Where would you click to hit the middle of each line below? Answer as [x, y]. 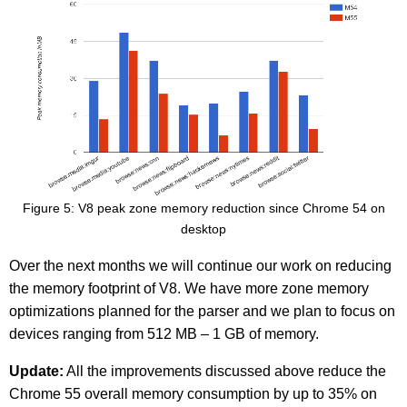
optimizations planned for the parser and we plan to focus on [202, 312]
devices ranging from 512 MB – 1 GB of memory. [164, 334]
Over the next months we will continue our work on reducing [200, 266]
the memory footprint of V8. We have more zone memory [189, 289]
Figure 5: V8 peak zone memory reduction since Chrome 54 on [203, 208]
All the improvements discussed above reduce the [225, 372]
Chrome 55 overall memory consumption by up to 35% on [193, 394]
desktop [203, 229]
